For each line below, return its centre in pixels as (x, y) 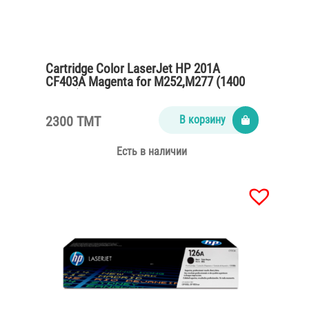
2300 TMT (73, 121)
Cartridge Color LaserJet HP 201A (133, 68)
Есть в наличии (152, 152)
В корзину (202, 119)
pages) (63, 94)
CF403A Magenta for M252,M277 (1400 (145, 81)
